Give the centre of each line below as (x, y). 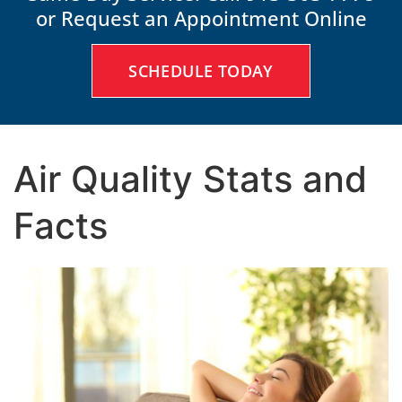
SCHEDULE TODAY (201, 71)
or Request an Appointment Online (201, 18)
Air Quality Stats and (190, 179)
